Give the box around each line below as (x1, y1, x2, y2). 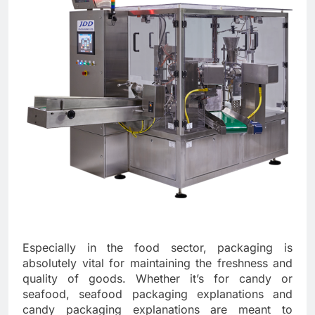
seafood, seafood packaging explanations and (22, 287, 292, 302)
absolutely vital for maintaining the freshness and (22, 256, 292, 271)
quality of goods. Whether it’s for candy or (22, 271, 292, 286)
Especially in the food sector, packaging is (22, 240, 292, 255)
